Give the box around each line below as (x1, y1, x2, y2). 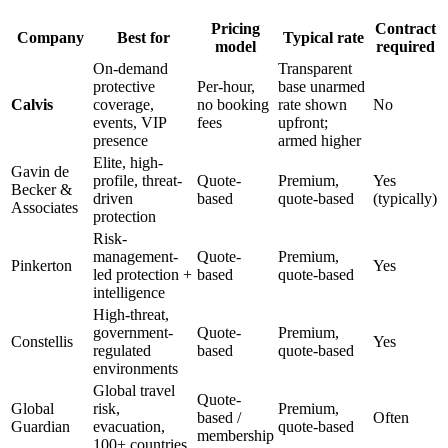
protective (93, 78, 155, 96)
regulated (93, 342, 151, 360)
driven (93, 190, 133, 208)
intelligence (93, 284, 165, 302)
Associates (11, 199, 78, 217)
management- (93, 248, 178, 266)
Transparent (278, 60, 352, 78)
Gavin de (11, 163, 69, 181)
